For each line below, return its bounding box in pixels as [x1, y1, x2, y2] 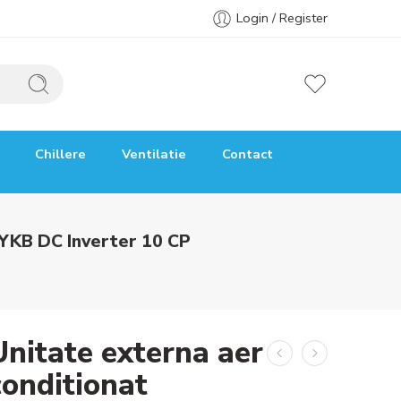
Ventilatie [122, 145, 186, 163]
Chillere [35, 145, 86, 163]
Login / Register [236, 9, 328, 27]
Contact [222, 145, 273, 163]
